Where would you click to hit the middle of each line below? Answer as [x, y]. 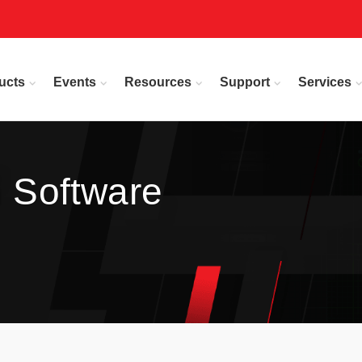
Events [75, 82]
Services [325, 82]
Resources [158, 82]
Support [245, 82]
